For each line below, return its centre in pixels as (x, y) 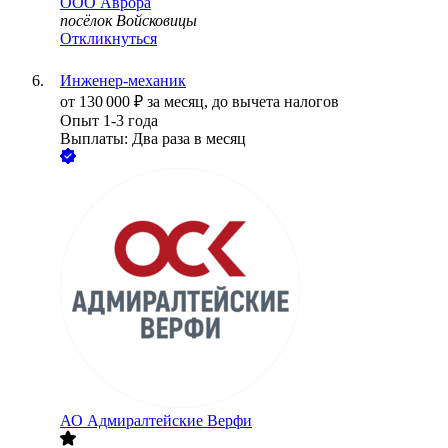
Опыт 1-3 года (109, 121)
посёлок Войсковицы (128, 21)
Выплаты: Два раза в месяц (153, 139)
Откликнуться (108, 39)
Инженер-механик (123, 81)
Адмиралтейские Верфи (169, 421)
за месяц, (179, 102)
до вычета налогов (275, 102)
